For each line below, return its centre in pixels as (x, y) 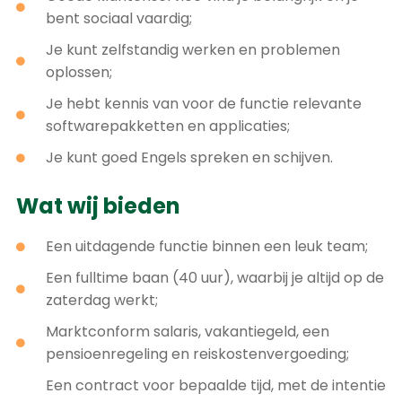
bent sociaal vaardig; (118, 19)
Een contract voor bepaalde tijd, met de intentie (215, 386)
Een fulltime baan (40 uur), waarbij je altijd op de (214, 278)
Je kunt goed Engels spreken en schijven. (189, 158)
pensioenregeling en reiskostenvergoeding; (197, 354)
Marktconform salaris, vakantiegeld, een (187, 332)
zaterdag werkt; (101, 301)
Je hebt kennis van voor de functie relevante (203, 104)
